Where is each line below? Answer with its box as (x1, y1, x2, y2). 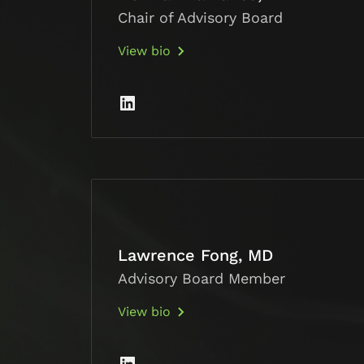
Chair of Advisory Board (118, 9, 283, 27)
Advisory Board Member (118, 270, 285, 288)
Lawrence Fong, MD (118, 245, 273, 266)
